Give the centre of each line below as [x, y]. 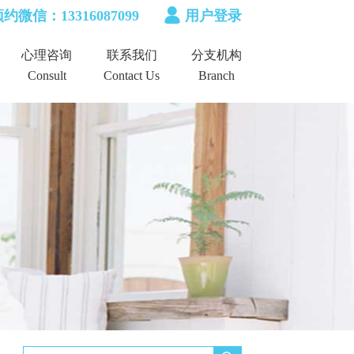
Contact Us [132, 75]
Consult [47, 75]
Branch [217, 75]
